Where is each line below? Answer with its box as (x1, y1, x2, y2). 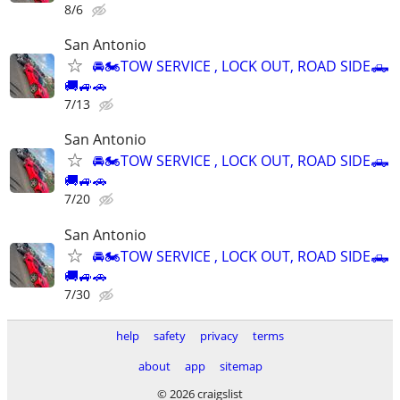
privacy (200, 328, 238, 344)
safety (154, 328, 186, 344)
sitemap (219, 358, 262, 374)
